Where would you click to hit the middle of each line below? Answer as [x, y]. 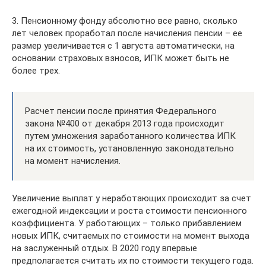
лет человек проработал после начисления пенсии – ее [127, 33]
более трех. [36, 71]
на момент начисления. [73, 161]
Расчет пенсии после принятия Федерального [121, 111]
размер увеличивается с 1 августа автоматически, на [123, 46]
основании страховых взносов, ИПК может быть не [121, 58]
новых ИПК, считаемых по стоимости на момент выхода [131, 236]
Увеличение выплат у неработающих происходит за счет [132, 198]
